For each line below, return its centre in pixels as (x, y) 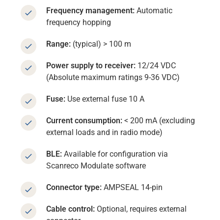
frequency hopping (79, 23)
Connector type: (74, 188)
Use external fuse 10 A (105, 99)
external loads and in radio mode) (105, 133)
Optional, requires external (142, 209)
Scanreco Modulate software (96, 166)
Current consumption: (84, 121)
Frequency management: (92, 11)
